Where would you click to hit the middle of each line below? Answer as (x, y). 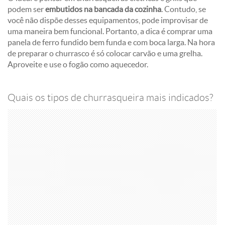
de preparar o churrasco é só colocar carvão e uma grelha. (105, 53)
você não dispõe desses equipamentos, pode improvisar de (108, 20)
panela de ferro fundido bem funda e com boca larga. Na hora (111, 42)
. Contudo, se (184, 9)
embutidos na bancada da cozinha (103, 9)
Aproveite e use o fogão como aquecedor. (79, 64)
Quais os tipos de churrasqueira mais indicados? (110, 97)
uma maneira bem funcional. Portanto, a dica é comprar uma (110, 31)
